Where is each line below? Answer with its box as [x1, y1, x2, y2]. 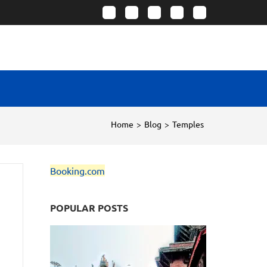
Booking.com [49, 164, 105, 176]
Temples [172, 119, 204, 129]
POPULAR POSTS [49, 201, 128, 214]
